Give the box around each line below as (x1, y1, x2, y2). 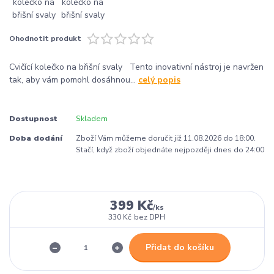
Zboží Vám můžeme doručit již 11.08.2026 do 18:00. (75, 133, 256, 143)
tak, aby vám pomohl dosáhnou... (9, 73, 138, 86)
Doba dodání (9, 133, 62, 143)
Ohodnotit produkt (9, 33, 81, 43)
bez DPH (134, 212, 166, 222)
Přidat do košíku (145, 241, 214, 253)
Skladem (75, 113, 108, 124)
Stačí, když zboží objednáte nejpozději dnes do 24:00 (75, 144, 264, 155)
